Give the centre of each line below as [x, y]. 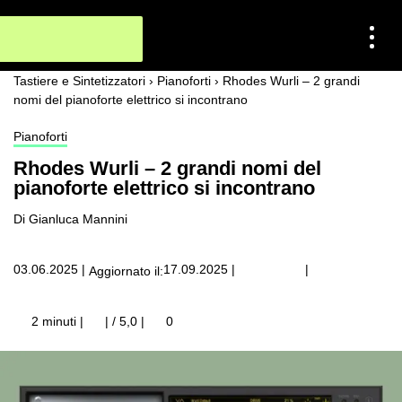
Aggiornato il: [126, 271]
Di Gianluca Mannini [70, 219]
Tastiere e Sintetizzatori [79, 81]
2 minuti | [56, 321]
